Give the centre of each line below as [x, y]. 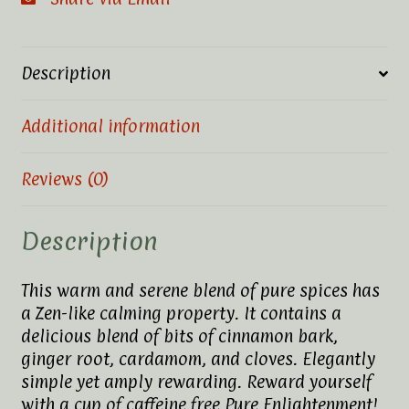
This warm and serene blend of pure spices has [200, 290]
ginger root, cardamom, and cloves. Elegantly [198, 358]
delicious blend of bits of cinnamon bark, [179, 336]
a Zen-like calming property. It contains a [181, 313]
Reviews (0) [64, 179]
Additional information [110, 126]
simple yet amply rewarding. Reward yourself [196, 381]
